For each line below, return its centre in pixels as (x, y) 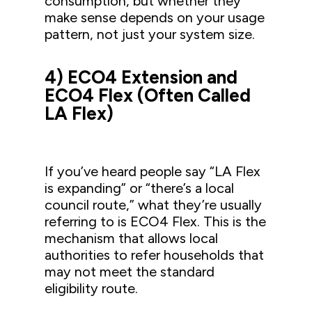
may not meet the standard (130, 271)
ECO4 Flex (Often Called (148, 95)
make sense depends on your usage (155, 17)
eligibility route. (92, 288)
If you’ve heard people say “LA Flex (153, 171)
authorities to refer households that (155, 255)
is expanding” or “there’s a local (140, 188)
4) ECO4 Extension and (141, 77)
